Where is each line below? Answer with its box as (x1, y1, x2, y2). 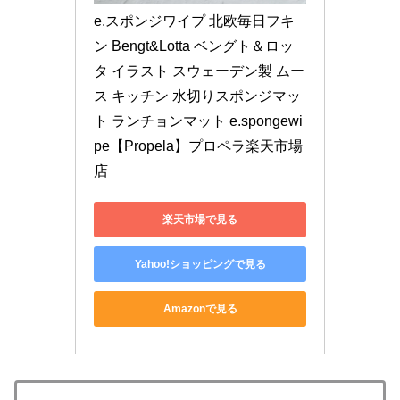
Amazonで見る (162, 302, 237, 315)
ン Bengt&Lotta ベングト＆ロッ (94, 38, 294, 54)
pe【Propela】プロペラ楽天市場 (94, 138, 303, 154)
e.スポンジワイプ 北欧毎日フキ (94, 13, 295, 29)
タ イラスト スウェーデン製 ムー (94, 63, 304, 79)
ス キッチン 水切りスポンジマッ (94, 88, 301, 104)
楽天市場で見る (162, 212, 237, 226)
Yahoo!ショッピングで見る (134, 257, 266, 271)
